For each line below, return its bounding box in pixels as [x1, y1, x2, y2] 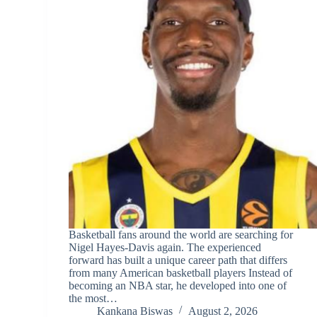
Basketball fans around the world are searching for [69, 228, 294, 241]
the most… [69, 292, 118, 304]
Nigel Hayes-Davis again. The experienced [69, 241, 262, 253]
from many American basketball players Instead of [69, 266, 293, 279]
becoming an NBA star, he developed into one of [69, 279, 287, 292]
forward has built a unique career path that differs [69, 253, 288, 266]
